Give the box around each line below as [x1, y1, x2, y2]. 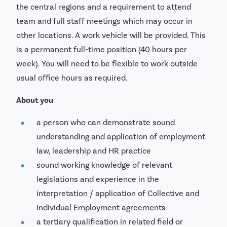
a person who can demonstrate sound [36, 117, 175, 127]
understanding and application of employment [36, 131, 205, 141]
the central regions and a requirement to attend [16, 2, 191, 12]
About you [16, 95, 53, 105]
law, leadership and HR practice [36, 145, 151, 156]
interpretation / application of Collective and [36, 188, 199, 198]
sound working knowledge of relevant [36, 160, 172, 170]
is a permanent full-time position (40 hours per [16, 44, 187, 54]
